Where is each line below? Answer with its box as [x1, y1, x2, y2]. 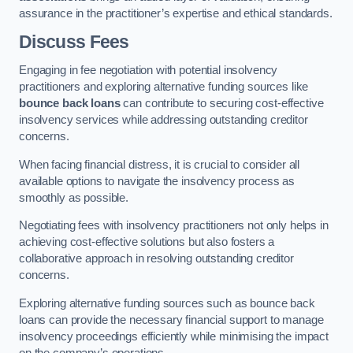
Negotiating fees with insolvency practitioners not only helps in [19, 219, 329, 232]
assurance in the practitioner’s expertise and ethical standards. [19, 6, 333, 20]
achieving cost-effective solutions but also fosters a [19, 236, 275, 249]
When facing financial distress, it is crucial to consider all [19, 158, 300, 171]
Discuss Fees [19, 32, 129, 53]
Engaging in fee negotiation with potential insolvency [19, 63, 278, 76]
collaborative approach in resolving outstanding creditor [19, 252, 294, 266]
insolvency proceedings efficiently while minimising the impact [19, 329, 329, 343]
